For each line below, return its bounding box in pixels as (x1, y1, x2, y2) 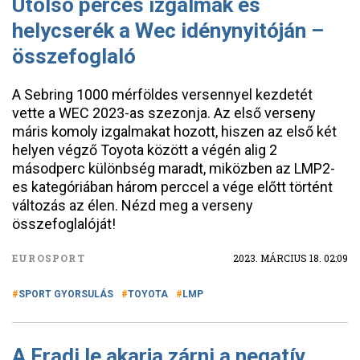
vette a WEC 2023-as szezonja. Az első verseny (12, 104, 316, 121)
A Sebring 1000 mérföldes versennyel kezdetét (12, 86, 313, 103)
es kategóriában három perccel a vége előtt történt (12, 178, 333, 195)
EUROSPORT (12, 252, 85, 264)
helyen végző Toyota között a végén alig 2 (12, 141, 277, 158)
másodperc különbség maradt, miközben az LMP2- (12, 160, 335, 177)
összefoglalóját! (12, 215, 116, 232)
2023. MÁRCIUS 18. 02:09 (233, 252, 348, 264)
